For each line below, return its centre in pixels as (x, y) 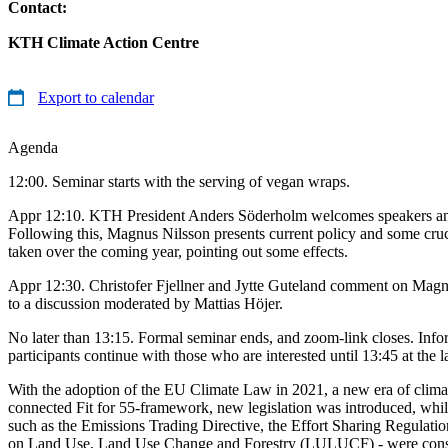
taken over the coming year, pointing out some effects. (178, 251)
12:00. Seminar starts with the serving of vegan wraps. (179, 181)
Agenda (33, 147)
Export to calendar (96, 97)
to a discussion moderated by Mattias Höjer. (145, 303)
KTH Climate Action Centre (103, 42)
